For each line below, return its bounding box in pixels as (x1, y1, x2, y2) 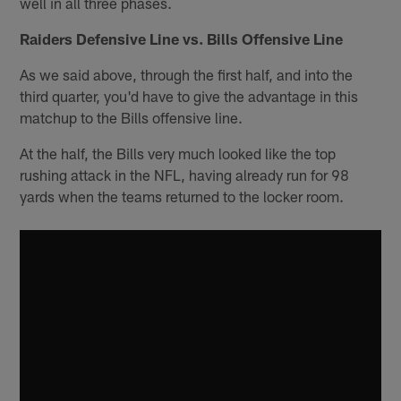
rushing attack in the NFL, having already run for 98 (20, 166, 350, 184)
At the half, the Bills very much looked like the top (20, 144, 337, 163)
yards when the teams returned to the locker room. (20, 187, 345, 206)
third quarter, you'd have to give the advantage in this (20, 87, 359, 106)
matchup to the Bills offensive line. (20, 108, 243, 127)
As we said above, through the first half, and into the (20, 65, 354, 84)
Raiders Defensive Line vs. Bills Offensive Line (20, 30, 344, 48)
